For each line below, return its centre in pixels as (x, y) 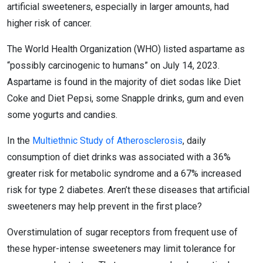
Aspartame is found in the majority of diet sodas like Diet (124, 82)
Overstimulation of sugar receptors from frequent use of (122, 232)
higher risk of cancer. (49, 23)
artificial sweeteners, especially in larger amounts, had (118, 7)
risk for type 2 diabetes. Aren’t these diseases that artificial (128, 190)
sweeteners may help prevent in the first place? (104, 206)
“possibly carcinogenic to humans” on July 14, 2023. (113, 65)
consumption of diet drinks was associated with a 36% (119, 157)
